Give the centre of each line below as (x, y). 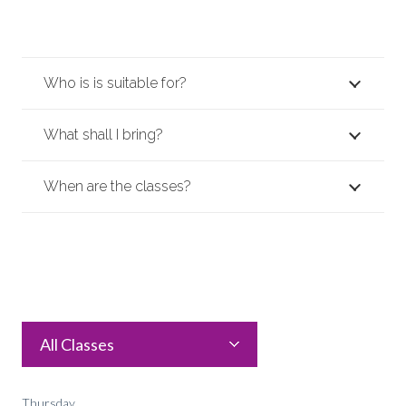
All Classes (77, 345)
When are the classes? (117, 187)
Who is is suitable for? (115, 83)
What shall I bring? (103, 135)
